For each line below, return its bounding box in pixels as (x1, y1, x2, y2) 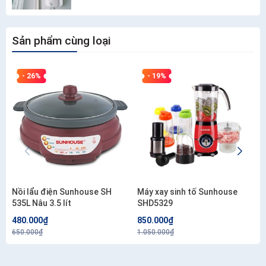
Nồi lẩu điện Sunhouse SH (12, 187, 112, 197)
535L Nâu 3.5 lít (12, 198, 71, 208)
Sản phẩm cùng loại (12, 34, 110, 48)
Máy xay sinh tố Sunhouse (137, 187, 237, 197)
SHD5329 (137, 198, 173, 208)
